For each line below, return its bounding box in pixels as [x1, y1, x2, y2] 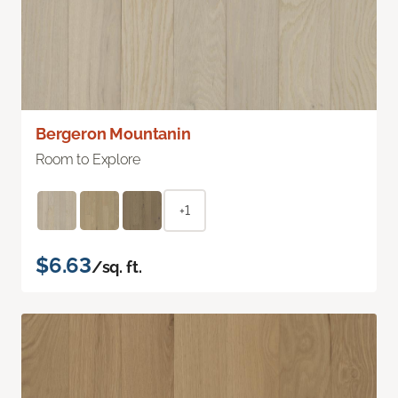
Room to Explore [36, 150, 140, 168]
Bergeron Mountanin [36, 123, 191, 143]
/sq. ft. [91, 257, 142, 276]
